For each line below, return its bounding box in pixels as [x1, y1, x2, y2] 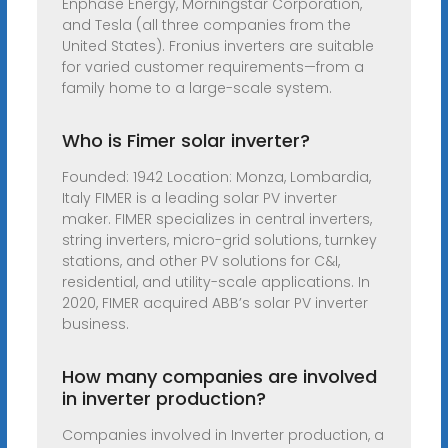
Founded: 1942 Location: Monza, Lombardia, [61, 167, 371, 188]
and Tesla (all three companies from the [61, 15, 351, 36]
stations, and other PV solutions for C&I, [61, 251, 340, 272]
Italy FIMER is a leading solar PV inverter [61, 188, 337, 209]
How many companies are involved [61, 364, 377, 390]
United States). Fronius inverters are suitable [61, 36, 374, 57]
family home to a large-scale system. [61, 78, 332, 99]
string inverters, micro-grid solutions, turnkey [61, 230, 377, 251]
